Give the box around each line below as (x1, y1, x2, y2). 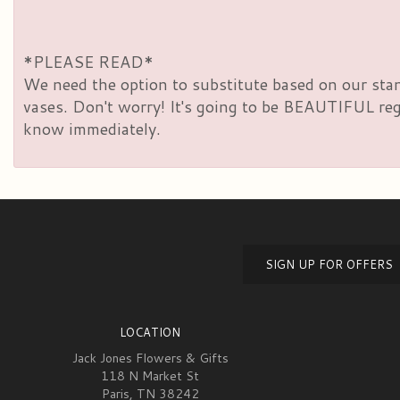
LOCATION (120, 323, 180, 340)
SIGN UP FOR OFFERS (265, 255, 393, 272)
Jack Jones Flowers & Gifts (71, 348, 229, 367)
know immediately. (23, 116, 161, 140)
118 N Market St (101, 366, 199, 385)
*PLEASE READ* (23, 49, 154, 73)
